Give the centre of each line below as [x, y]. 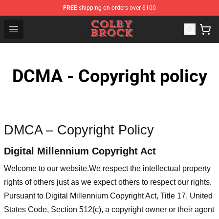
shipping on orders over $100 [117, 8]
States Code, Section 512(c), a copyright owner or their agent [109, 209]
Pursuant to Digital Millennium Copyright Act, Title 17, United [108, 196]
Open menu [33, 29]
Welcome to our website [45, 168]
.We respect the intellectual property [149, 168]
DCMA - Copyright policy [109, 76]
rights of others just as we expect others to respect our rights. [108, 182]
